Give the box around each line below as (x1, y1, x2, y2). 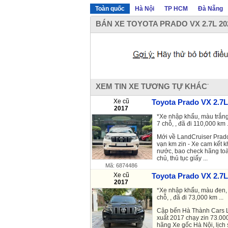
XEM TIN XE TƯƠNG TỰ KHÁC (96, 81, 207, 91)
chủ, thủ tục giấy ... (157, 154, 208, 162)
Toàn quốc (95, 5, 125, 12)
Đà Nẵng (198, 5, 223, 12)
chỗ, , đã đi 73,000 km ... (157, 193, 223, 201)
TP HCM (164, 5, 188, 12)
